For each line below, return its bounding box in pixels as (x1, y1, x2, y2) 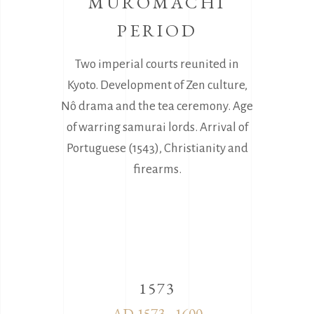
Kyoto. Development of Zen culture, (67, 78, 247, 92)
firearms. (132, 162, 182, 176)
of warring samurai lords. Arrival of (66, 120, 248, 134)
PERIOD (116, 18, 198, 41)
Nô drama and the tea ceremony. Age (61, 99, 253, 113)
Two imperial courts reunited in (75, 57, 239, 71)
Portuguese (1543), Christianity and (66, 141, 248, 155)
